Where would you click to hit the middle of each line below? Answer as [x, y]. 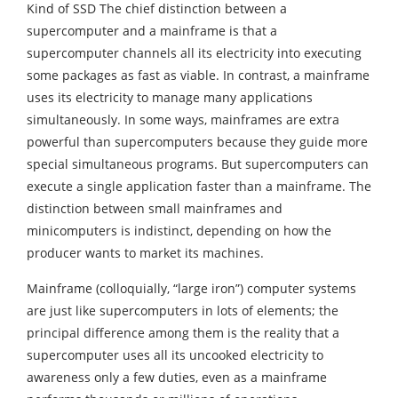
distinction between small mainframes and [155, 209]
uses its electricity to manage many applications [170, 98]
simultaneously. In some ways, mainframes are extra [183, 120]
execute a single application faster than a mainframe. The [199, 187]
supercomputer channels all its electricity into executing [194, 53]
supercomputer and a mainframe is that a [152, 31]
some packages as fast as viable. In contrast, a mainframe [198, 76]
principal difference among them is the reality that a [183, 333]
